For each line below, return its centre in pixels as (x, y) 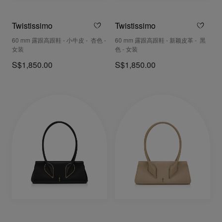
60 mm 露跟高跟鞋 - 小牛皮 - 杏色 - (59, 41)
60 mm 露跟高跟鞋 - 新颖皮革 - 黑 (160, 41)
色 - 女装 (126, 50)
